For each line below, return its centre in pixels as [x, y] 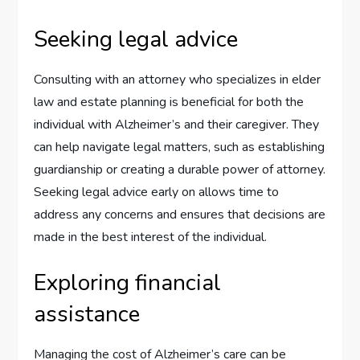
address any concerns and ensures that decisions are [180, 215]
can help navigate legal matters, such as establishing [180, 147]
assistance [87, 315]
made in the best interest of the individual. [151, 237]
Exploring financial [128, 283]
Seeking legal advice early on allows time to [157, 192]
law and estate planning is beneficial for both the [169, 102]
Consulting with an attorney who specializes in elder [178, 80]
